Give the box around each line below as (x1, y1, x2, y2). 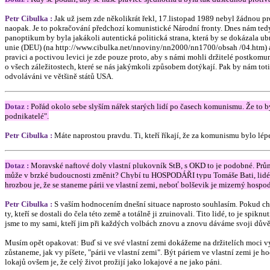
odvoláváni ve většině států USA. (5, 72, 113, 81)
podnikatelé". (5, 111, 49, 121)
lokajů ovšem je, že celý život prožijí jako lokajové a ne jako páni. (5, 257, 224, 266)
